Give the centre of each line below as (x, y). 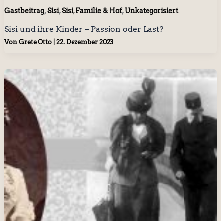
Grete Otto (36, 42)
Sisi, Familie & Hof (92, 11)
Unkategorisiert (151, 11)
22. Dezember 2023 (85, 42)
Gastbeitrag (24, 11)
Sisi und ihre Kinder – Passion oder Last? (84, 29)
